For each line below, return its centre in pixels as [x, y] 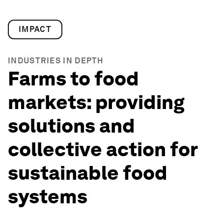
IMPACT [35, 29]
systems [48, 196]
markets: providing [96, 102]
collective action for [103, 149]
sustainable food [88, 173]
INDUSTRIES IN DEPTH [56, 61]
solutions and [71, 126]
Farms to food [73, 79]
